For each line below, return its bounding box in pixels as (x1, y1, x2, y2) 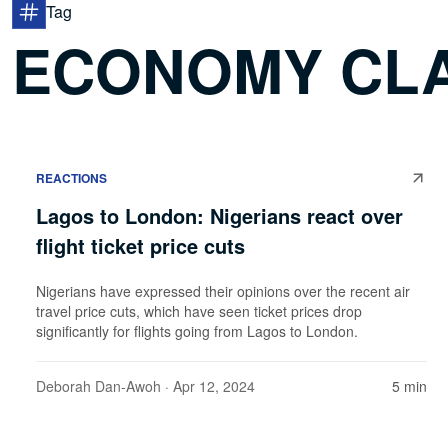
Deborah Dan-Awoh (36, 375, 161, 396)
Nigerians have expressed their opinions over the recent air (36, 280, 410, 301)
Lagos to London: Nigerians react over (36, 200, 403, 230)
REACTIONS (36, 168, 107, 187)
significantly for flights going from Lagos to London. (36, 320, 358, 341)
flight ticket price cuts (36, 230, 245, 260)
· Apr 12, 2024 (161, 375, 255, 396)
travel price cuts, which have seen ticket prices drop (36, 300, 362, 321)
